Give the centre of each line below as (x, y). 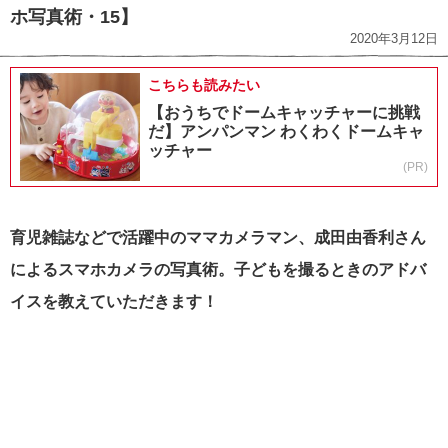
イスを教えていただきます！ (114, 301)
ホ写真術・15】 (74, 16)
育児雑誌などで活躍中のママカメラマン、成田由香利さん (218, 237)
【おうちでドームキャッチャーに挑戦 (284, 112)
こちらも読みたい (204, 84)
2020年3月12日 (394, 38)
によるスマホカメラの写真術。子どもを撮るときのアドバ (218, 269)
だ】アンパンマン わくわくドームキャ (286, 131)
